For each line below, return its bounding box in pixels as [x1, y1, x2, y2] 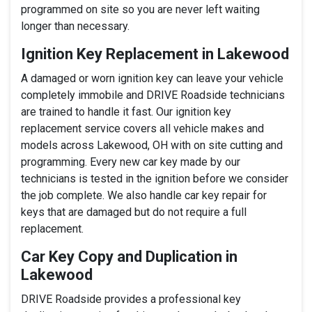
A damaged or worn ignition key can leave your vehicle [21, 71, 283, 85]
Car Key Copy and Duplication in [21, 247, 237, 265]
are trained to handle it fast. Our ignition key [21, 104, 231, 118]
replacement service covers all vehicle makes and [21, 121, 264, 135]
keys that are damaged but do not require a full [21, 205, 247, 219]
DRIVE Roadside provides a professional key [21, 292, 241, 306]
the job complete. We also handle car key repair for [21, 188, 267, 202]
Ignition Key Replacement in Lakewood [21, 45, 289, 63]
